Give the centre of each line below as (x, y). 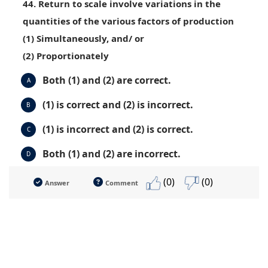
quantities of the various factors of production (128, 21)
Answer (57, 183)
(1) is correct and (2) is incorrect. (118, 105)
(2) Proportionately (66, 56)
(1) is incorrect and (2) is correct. (118, 130)
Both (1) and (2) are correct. (107, 80)
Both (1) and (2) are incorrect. (112, 154)
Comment (122, 183)
